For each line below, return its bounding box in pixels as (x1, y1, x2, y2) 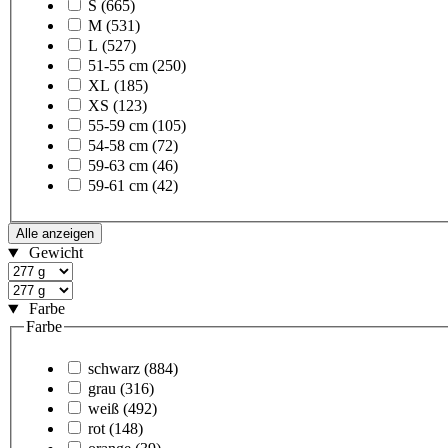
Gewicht (28, 244, 83, 262)
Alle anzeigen (16, 226, 94, 242)
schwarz (88, 360, 140, 378)
